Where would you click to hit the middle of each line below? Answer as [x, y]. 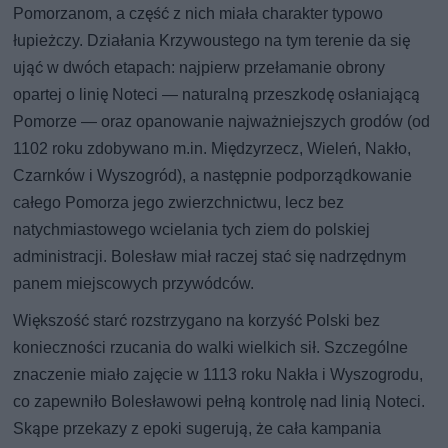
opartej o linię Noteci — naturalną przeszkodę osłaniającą [217, 95]
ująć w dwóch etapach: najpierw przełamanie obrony [199, 68]
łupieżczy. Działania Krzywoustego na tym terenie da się [212, 41]
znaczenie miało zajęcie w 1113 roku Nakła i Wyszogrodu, [218, 375]
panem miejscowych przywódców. [134, 284]
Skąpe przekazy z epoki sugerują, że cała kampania [197, 429]
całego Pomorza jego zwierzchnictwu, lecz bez [179, 203]
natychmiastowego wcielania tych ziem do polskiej [192, 230]
